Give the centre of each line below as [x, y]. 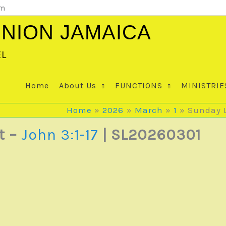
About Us [78, 86]
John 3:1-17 [60, 135]
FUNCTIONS [139, 86]
